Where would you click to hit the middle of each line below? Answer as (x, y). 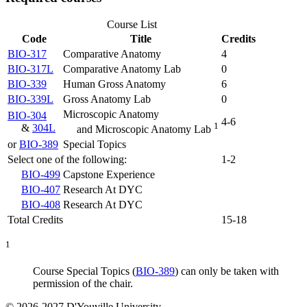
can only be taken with (229, 271)
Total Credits (35, 220)
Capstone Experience (109, 175)
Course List (132, 25)
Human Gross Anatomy (114, 84)
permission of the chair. (83, 284)
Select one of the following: (67, 160)
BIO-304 (27, 116)
